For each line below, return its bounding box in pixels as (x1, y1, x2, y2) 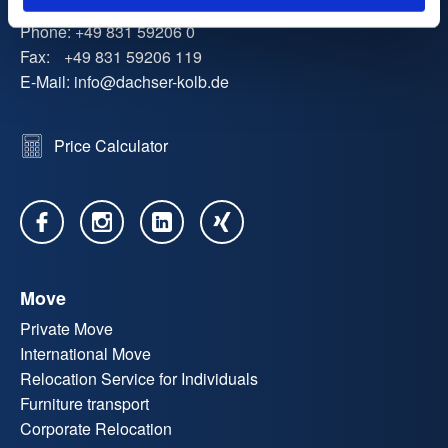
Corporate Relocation (20, 417, 172, 441)
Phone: (20, 20, 71, 44)
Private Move (20, 317, 113, 341)
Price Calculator (54, 134, 168, 158)
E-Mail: (20, 70, 70, 94)
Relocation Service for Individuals (20, 367, 258, 391)
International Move (20, 342, 151, 366)
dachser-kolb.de (116, 70, 229, 94)
